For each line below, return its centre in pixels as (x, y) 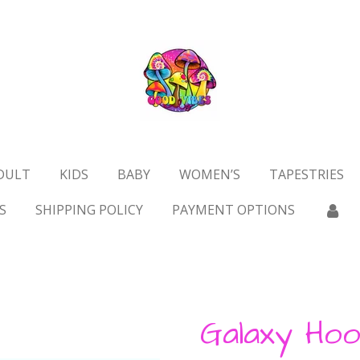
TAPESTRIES (306, 174)
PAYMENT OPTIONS (233, 210)
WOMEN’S (209, 174)
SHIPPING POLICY (89, 210)
